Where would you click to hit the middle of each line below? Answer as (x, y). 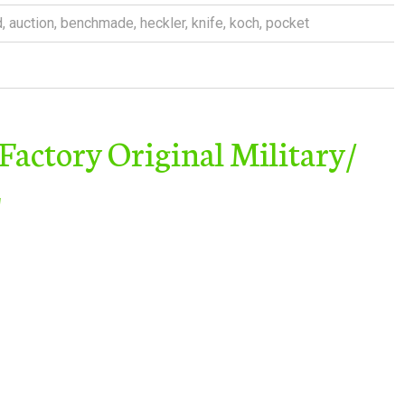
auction (32, 23)
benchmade (97, 23)
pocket (287, 23)
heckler (163, 23)
